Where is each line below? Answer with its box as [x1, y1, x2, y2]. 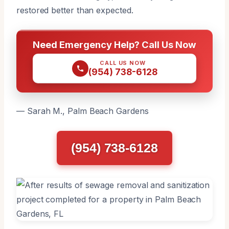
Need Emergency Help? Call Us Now [33, 38, 196, 50]
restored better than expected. [16, 5, 133, 15]
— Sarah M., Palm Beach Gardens [16, 105, 149, 116]
